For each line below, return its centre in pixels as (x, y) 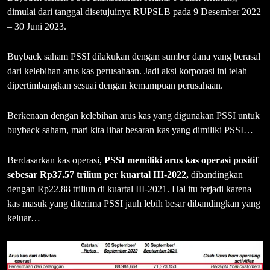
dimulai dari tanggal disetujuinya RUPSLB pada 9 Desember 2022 (134, 12)
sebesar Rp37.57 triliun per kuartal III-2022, (98, 175)
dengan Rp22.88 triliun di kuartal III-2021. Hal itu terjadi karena (129, 189)
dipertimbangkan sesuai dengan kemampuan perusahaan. (115, 86)
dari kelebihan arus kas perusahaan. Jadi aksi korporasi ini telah (127, 71)
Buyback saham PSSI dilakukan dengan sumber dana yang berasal (134, 57)
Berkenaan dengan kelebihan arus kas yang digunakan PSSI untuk (133, 116)
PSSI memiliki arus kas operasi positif (180, 160)
